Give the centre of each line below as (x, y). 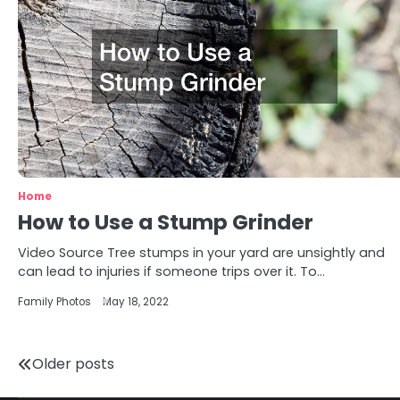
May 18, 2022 (136, 302)
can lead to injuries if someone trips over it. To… (171, 271)
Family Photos (54, 302)
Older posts (73, 364)
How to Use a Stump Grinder (166, 222)
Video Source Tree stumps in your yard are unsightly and (201, 253)
